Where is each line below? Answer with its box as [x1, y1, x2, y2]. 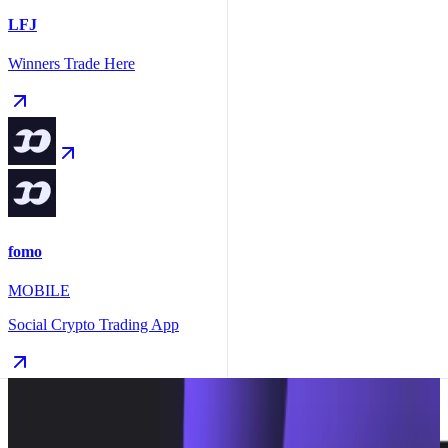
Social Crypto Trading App [8, 315, 179, 333]
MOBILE [8, 281, 70, 299]
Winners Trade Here [8, 55, 135, 73]
